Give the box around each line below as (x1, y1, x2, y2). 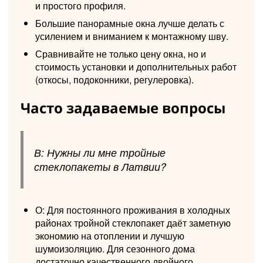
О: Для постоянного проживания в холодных (35, 203, 230, 217)
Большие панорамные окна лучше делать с (35, 16, 224, 30)
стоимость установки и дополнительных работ (35, 59, 237, 73)
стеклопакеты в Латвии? (33, 159, 166, 174)
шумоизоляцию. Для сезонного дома (35, 241, 195, 255)
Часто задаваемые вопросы (21, 97, 225, 117)
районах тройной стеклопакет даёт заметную (35, 215, 231, 230)
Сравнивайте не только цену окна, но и (35, 46, 206, 60)
